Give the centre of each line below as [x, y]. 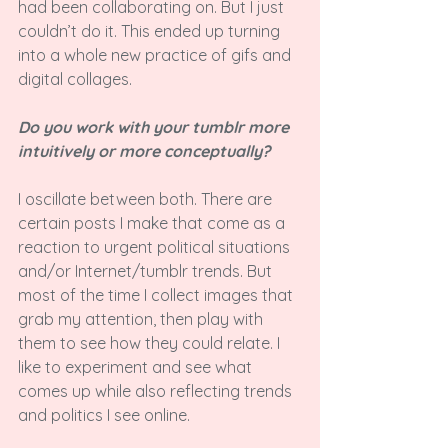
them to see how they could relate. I [151, 343]
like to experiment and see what [137, 367]
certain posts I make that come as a [153, 223]
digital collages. [75, 79]
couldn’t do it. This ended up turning [151, 31]
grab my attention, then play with [142, 319]
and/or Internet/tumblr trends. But [147, 271]
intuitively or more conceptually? [146, 151]
